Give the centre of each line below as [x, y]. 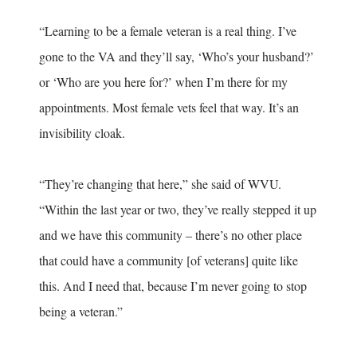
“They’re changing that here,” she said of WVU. [160, 184]
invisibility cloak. [84, 133]
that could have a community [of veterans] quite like [169, 261]
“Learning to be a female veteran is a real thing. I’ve [168, 31]
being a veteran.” [81, 312]
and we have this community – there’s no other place [171, 235]
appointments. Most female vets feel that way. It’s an [169, 108]
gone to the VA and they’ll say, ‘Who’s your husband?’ [177, 57]
